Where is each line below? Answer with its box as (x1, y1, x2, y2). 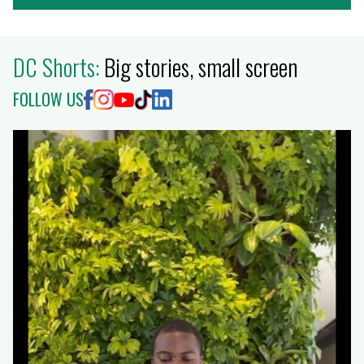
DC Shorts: (13, 50, 104, 84)
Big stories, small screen (104, 50, 298, 84)
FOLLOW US (13, 87, 84, 112)
